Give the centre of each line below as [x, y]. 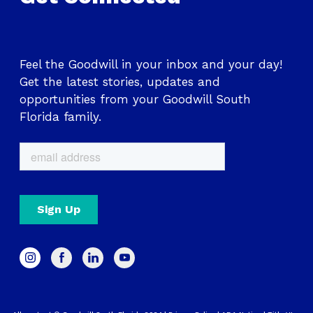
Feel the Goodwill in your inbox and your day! [151, 64]
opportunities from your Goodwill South [135, 99]
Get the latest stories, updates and [120, 81]
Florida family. [60, 116]
